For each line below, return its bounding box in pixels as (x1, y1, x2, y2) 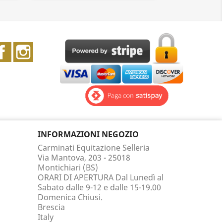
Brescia (38, 202, 65, 213)
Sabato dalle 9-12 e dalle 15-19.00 (38, 182, 161, 193)
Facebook (11, 42, 48, 53)
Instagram (33, 42, 72, 53)
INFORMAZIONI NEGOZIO (38, 129, 139, 140)
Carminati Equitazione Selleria (38, 142, 150, 153)
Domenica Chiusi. (38, 192, 103, 203)
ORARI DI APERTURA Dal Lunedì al (38, 172, 164, 183)
